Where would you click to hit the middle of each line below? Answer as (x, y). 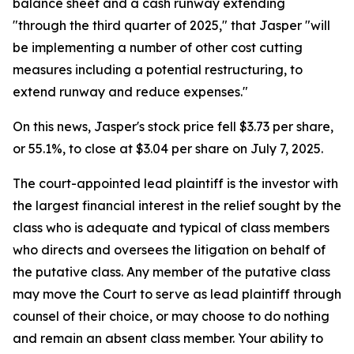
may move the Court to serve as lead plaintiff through (177, 294)
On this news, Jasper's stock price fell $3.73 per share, (173, 127)
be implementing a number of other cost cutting (158, 48)
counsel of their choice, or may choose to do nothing (171, 316)
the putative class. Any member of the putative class (171, 272)
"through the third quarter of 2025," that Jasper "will (171, 26)
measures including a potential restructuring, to (158, 70)
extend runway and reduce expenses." (130, 92)
